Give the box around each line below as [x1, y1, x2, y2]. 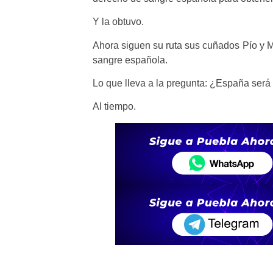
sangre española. [93, 54, 168, 65]
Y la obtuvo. [93, 16, 144, 27]
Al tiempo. [93, 101, 136, 112]
